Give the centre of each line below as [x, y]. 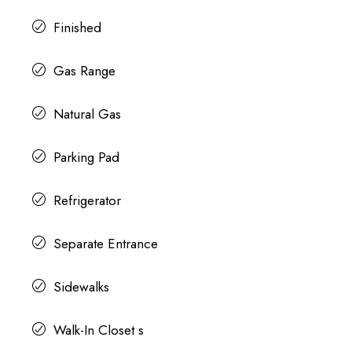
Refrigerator [87, 201]
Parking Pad [86, 158]
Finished [77, 28]
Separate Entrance [105, 244]
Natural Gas [87, 114]
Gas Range [84, 71]
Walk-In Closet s [98, 330]
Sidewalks [81, 287]
